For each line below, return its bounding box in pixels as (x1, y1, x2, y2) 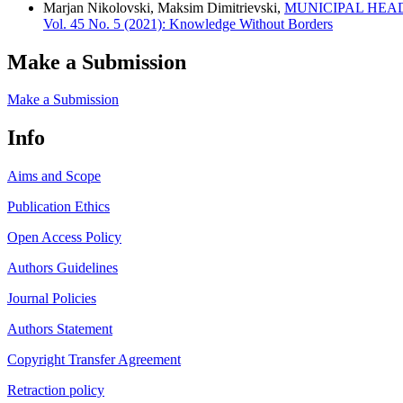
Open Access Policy (7, 229, 121, 246)
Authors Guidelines (7, 260, 118, 276)
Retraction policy (7, 382, 104, 399)
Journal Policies (7, 291, 96, 307)
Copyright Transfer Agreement (7, 352, 181, 368)
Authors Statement (7, 321, 112, 337)
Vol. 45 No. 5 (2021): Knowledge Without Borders (43, 15, 333, 31)
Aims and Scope (7, 168, 101, 184)
